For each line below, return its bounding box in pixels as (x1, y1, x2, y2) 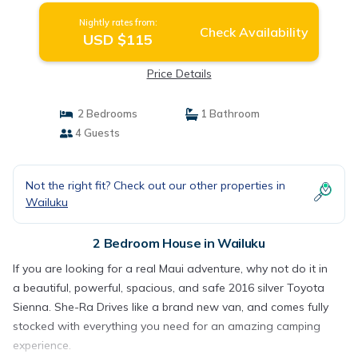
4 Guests (72, 126, 120, 139)
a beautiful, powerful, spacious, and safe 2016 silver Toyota (13, 280, 324, 295)
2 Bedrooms (72, 107, 137, 120)
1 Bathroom (198, 107, 260, 120)
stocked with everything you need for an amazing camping (13, 319, 320, 333)
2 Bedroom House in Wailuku (93, 235, 265, 251)
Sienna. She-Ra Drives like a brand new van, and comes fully (13, 300, 328, 314)
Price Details (146, 66, 212, 81)
